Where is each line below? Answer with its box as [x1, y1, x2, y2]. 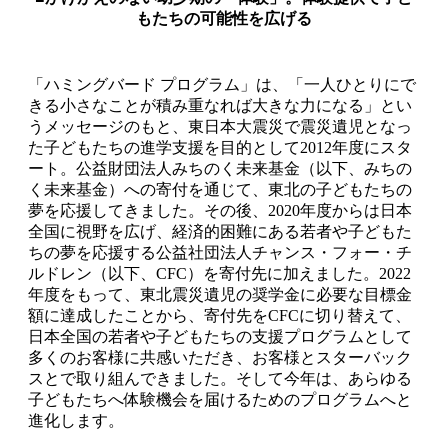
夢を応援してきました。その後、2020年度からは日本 [28, 202, 412, 220]
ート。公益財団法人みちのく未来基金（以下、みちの [28, 160, 412, 178]
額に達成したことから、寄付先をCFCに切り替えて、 [28, 307, 411, 325]
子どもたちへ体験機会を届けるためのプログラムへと [28, 391, 412, 409]
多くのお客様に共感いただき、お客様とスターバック [28, 349, 412, 367]
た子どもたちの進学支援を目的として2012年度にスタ [28, 139, 412, 157]
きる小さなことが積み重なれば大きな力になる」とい [28, 97, 412, 115]
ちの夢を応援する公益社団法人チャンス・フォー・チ [28, 244, 412, 262]
